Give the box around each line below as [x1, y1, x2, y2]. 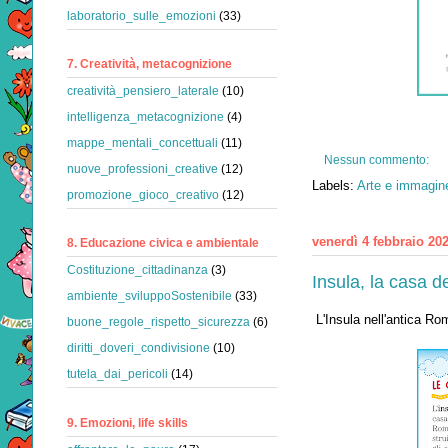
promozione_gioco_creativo [67, 188, 219, 203]
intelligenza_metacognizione [67, 110, 224, 125]
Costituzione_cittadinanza [67, 263, 208, 278]
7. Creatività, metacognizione [67, 57, 232, 72]
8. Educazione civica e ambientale [67, 236, 259, 251]
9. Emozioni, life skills [67, 415, 188, 430]
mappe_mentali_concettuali [67, 136, 218, 151]
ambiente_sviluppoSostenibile [67, 289, 232, 304]
